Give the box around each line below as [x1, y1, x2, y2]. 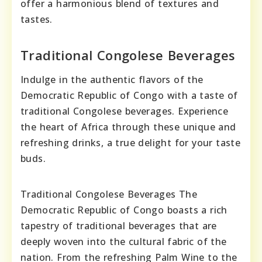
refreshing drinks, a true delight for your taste [20, 136, 241, 150]
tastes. [20, 13, 53, 26]
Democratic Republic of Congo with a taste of [20, 89, 238, 102]
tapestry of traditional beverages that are [20, 219, 217, 233]
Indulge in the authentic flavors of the [20, 73, 204, 87]
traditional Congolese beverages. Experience [20, 105, 229, 118]
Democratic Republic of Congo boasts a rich [20, 204, 227, 217]
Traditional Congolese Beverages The [20, 188, 197, 201]
